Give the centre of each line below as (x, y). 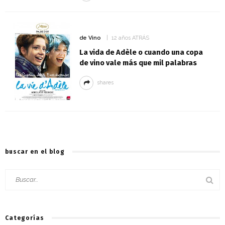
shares (105, 82)
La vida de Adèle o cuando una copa (141, 52)
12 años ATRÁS (130, 38)
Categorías (25, 218)
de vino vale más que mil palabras (138, 63)
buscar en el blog (35, 152)
